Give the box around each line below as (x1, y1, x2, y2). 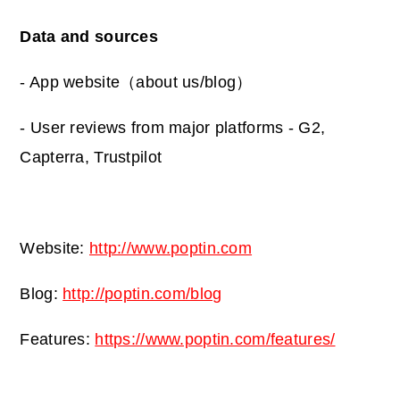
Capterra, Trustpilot (20, 148, 162, 167)
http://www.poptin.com (89, 239, 253, 258)
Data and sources (20, 28, 159, 46)
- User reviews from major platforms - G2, (20, 119, 326, 137)
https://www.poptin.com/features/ (95, 330, 336, 349)
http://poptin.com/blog (62, 285, 222, 304)
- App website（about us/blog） (20, 73, 253, 92)
